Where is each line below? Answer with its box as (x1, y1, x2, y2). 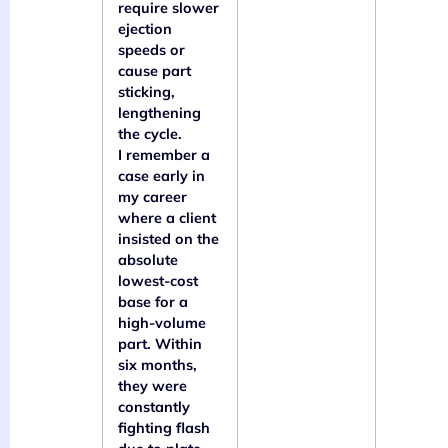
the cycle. (118, 124, 182, 143)
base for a (118, 292, 188, 311)
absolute (118, 250, 178, 269)
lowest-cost (118, 271, 198, 290)
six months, (118, 355, 197, 374)
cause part (118, 61, 191, 80)
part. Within (118, 334, 202, 353)
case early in (118, 166, 205, 185)
